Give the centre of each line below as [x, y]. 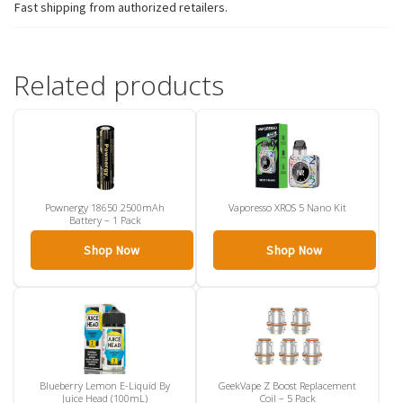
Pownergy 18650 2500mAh [105, 207]
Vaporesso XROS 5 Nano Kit [287, 207]
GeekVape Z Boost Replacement [287, 385]
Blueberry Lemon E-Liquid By [105, 385]
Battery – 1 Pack [105, 219]
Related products [119, 85]
